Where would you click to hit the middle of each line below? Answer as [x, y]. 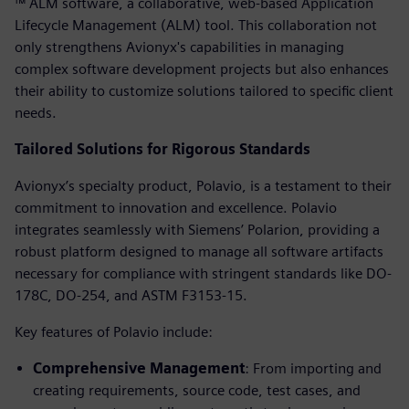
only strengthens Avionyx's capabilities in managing [179, 47]
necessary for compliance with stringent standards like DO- [203, 273]
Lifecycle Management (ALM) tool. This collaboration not [196, 25]
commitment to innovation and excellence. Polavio [176, 207]
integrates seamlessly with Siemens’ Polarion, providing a [197, 229]
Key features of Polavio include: [114, 331]
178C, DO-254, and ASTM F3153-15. [131, 295]
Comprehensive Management [139, 368]
